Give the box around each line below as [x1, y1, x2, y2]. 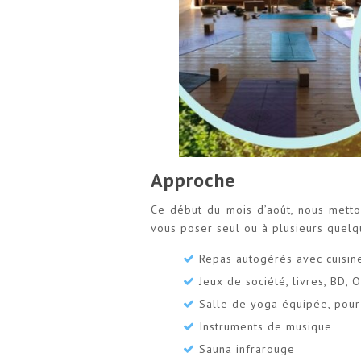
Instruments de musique [199, 318, 332, 334]
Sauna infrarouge [199, 341, 295, 356]
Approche [151, 167, 235, 193]
